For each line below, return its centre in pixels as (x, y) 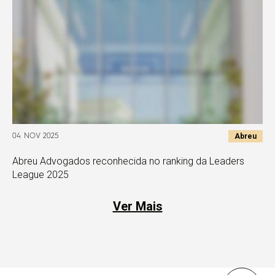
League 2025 (41, 175)
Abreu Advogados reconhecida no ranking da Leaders (128, 161)
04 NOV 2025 (36, 136)
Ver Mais (137, 206)
